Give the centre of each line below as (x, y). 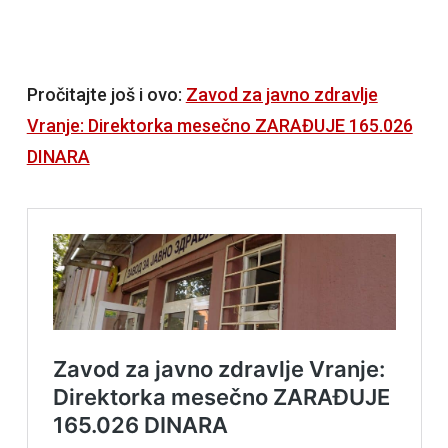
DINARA (58, 157)
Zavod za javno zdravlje (281, 95)
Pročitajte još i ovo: (106, 95)
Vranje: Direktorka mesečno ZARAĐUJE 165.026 (219, 126)
